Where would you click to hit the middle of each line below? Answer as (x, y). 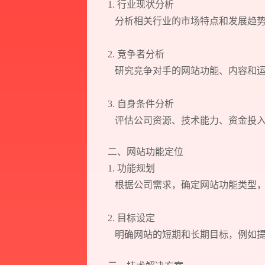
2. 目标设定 (133, 218)
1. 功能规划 (133, 168)
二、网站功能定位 (145, 151)
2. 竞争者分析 (138, 54)
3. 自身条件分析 (143, 104)
